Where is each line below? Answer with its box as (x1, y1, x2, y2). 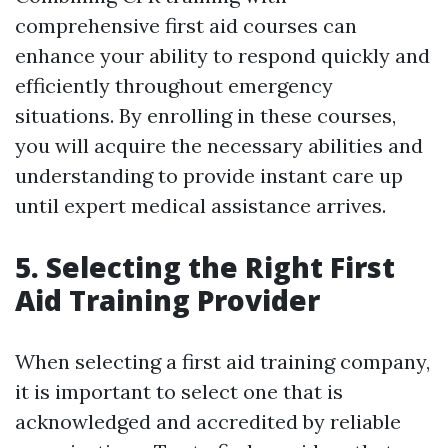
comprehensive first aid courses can (15, 13, 357, 39)
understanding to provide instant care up (15, 163, 403, 189)
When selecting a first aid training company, (15, 349, 430, 375)
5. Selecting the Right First (15, 248, 395, 287)
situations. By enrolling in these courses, (15, 103, 396, 129)
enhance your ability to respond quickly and (15, 43, 430, 69)
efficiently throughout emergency (15, 73, 333, 99)
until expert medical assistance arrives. (15, 193, 386, 219)
